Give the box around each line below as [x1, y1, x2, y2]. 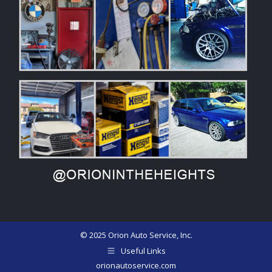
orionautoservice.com [96, 259, 176, 271]
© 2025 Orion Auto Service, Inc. [80, 229, 192, 240]
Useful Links [121, 245, 166, 256]
